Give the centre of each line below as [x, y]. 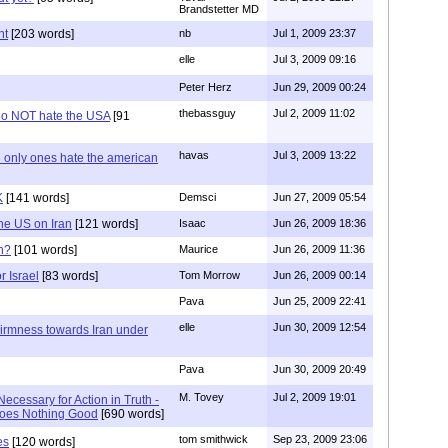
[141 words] [36, 197]
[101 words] [44, 249]
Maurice [198, 248]
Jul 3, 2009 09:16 [314, 58]
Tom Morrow [209, 274]
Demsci [197, 196]
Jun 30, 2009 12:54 [319, 326]
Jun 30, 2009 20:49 [319, 368]
